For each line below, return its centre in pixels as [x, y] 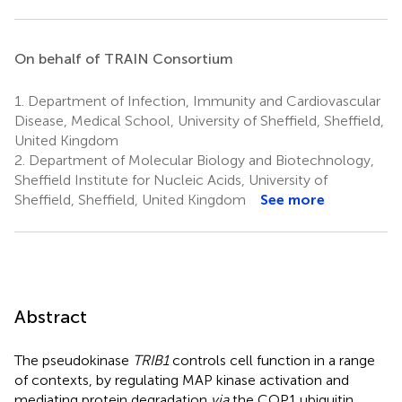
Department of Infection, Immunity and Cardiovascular [202, 100]
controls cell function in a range [272, 360]
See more [293, 199]
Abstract [51, 316]
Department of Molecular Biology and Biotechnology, [200, 160]
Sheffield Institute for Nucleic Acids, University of [171, 179]
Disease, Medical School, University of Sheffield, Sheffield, [199, 120]
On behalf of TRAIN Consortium [124, 58]
